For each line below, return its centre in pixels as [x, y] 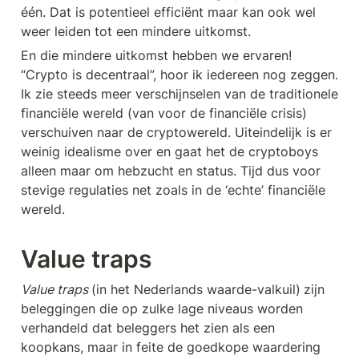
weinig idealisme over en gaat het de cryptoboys [169, 152]
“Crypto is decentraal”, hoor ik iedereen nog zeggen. [179, 75]
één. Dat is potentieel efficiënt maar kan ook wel [168, 12]
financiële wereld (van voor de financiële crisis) [164, 113]
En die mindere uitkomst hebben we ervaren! [156, 56]
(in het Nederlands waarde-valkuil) [196, 290]
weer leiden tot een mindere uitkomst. [138, 32]
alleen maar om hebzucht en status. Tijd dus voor [171, 171]
